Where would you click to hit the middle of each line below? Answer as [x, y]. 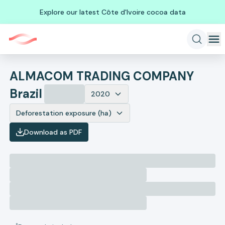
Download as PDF [53, 132]
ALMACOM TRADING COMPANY [102, 76]
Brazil [26, 94]
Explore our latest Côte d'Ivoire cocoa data [113, 12]
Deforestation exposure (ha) [64, 113]
